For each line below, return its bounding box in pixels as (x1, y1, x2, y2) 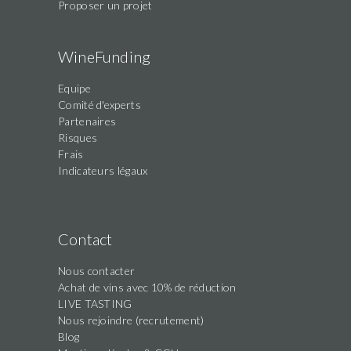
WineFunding (58, 46, 151, 66)
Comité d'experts (58, 97, 141, 111)
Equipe (58, 81, 91, 95)
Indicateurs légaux (58, 163, 148, 177)
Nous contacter (58, 263, 136, 277)
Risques (58, 130, 98, 144)
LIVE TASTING (58, 296, 132, 310)
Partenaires (58, 114, 117, 128)
